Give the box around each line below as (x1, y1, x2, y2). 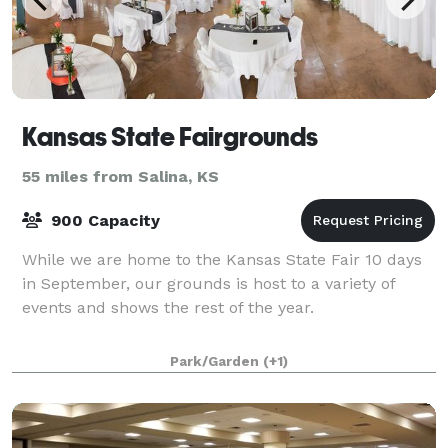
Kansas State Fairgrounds (22, 121, 318, 152)
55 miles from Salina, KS (22, 166, 219, 186)
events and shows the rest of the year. (22, 297, 314, 317)
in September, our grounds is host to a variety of (22, 273, 395, 293)
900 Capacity (46, 210, 160, 230)
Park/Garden (170, 353, 263, 369)
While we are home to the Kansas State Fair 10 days (22, 249, 422, 269)
